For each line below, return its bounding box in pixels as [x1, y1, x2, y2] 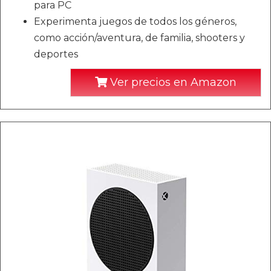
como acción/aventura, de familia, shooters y [34, 31, 245, 44]
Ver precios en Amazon [107, 75, 237, 89]
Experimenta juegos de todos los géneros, [34, 15, 237, 27]
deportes [34, 48, 78, 60]
